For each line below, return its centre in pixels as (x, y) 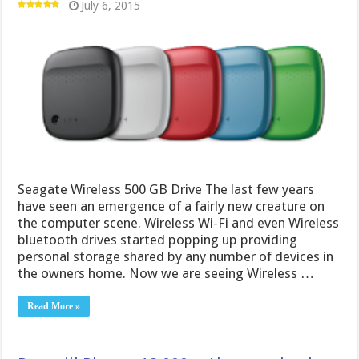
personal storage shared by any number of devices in (176, 256)
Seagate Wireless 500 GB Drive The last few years (166, 189)
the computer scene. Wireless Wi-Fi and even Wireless (179, 222)
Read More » (54, 306)
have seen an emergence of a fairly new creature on (171, 206)
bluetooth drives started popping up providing (158, 239)
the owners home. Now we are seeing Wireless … (166, 273)
